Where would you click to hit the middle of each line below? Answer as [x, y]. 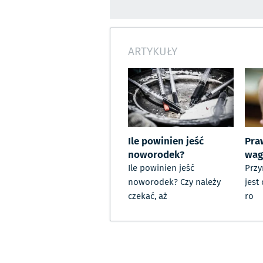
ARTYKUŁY [153, 51]
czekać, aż [148, 196]
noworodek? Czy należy [174, 182]
